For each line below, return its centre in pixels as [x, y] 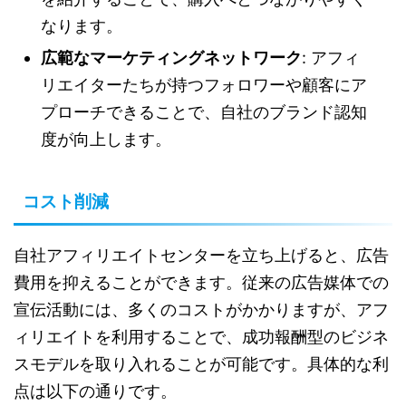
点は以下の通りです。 [95, 391]
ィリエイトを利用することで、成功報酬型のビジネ [201, 337]
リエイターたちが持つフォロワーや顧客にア [204, 85]
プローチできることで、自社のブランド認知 [204, 112]
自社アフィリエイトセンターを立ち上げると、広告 [201, 256]
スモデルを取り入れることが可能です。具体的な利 [201, 364]
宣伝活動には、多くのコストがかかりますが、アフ [201, 310]
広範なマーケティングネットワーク [171, 58]
